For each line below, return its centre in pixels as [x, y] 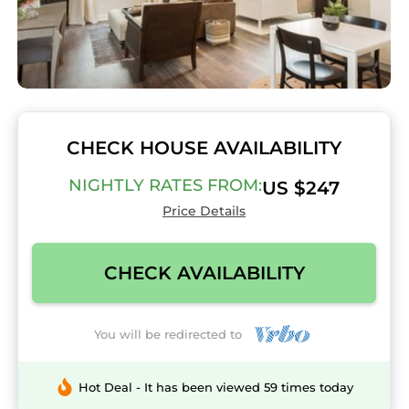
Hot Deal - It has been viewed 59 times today [215, 388]
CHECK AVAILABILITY [204, 273]
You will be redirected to [172, 334]
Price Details [204, 211]
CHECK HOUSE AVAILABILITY [204, 148]
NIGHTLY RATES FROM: [165, 185]
